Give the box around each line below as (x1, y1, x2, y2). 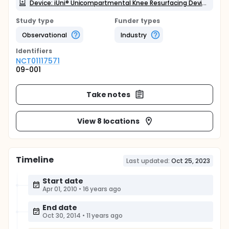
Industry (121, 30, 147, 39)
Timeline (16, 154, 54, 166)
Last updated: (126, 156, 170, 165)
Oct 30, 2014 (42, 211, 81, 220)
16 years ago (82, 185, 122, 193)
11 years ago (86, 211, 123, 220)
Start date (42, 176, 83, 186)
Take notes (86, 89, 131, 100)
